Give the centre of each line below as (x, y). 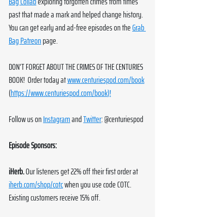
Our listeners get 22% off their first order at (83, 172)
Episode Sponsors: (33, 146)
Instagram (57, 119)
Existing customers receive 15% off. (54, 198)
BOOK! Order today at (38, 80)
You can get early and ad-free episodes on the (70, 28)
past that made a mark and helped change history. (77, 15)
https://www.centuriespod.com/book (59, 93)
